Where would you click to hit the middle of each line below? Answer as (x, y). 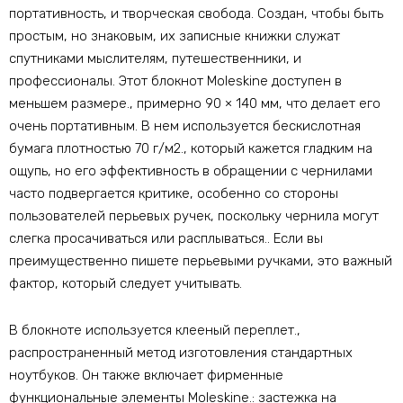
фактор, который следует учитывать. (125, 284)
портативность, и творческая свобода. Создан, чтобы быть (196, 14)
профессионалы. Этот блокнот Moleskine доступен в (175, 81)
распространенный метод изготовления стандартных (181, 353)
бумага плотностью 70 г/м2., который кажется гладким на (191, 149)
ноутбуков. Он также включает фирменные (146, 376)
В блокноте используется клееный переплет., (155, 331)
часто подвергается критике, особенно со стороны (174, 194)
